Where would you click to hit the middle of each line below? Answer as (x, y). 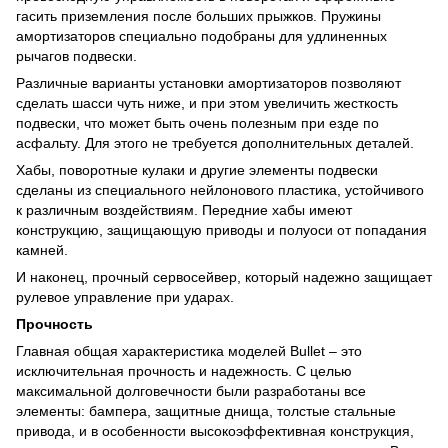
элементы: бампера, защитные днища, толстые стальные (206, 410)
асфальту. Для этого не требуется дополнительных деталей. (215, 142)
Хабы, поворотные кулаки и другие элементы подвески (197, 169)
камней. (42, 249)
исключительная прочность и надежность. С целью (184, 370)
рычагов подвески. (76, 55)
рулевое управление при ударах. (125, 296)
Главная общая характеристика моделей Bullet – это (189, 350)
